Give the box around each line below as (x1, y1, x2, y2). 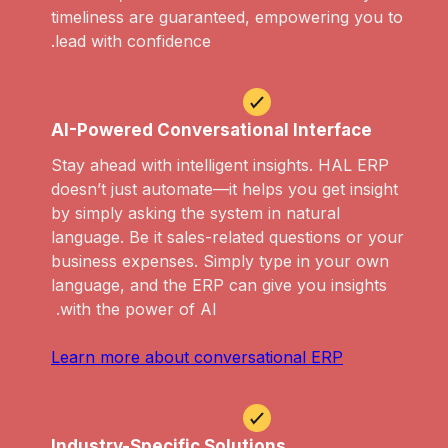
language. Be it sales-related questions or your (51, 227, 404, 248)
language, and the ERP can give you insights (51, 275, 387, 296)
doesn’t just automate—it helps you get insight (51, 179, 398, 200)
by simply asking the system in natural (51, 203, 340, 224)
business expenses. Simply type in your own (51, 251, 389, 272)
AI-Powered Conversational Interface (51, 120, 372, 141)
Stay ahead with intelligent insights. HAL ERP (51, 155, 389, 176)
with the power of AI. (60, 299, 217, 320)
